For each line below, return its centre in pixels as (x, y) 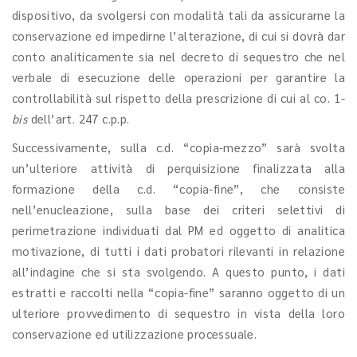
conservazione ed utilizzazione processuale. (135, 333)
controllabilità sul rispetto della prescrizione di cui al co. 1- (178, 98)
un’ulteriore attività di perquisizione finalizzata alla (178, 168)
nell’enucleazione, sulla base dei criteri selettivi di (178, 209)
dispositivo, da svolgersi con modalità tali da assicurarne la (178, 15)
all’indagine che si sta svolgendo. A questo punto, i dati (178, 271)
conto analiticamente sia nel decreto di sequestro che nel (178, 56)
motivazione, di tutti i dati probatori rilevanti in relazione (178, 251)
